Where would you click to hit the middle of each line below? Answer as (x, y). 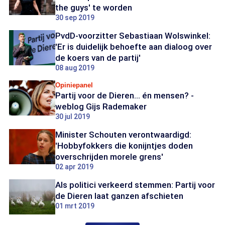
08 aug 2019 (75, 68)
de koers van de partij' (98, 58)
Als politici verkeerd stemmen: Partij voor (135, 185)
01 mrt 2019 (75, 206)
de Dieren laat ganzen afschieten (119, 196)
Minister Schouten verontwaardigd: (123, 135)
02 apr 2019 (74, 167)
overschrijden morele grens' (109, 157)
